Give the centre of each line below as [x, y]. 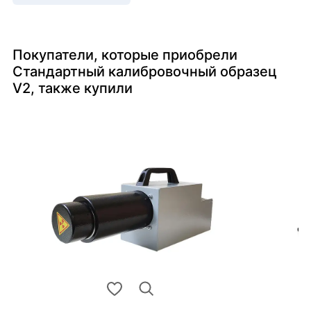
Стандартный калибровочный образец [145, 72]
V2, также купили [73, 89]
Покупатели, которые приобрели [125, 55]
